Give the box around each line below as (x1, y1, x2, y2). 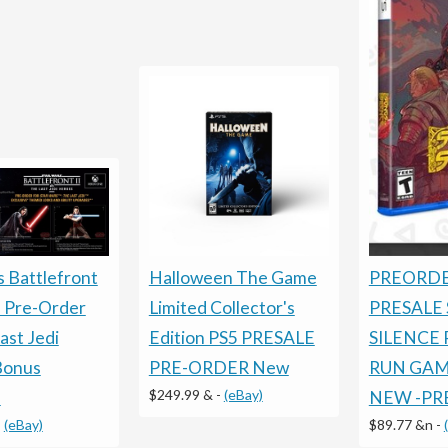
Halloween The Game (148, 266, 317, 288)
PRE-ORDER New (148, 356, 289, 378)
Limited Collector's (148, 296, 295, 318)
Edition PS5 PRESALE (148, 326, 315, 348)
